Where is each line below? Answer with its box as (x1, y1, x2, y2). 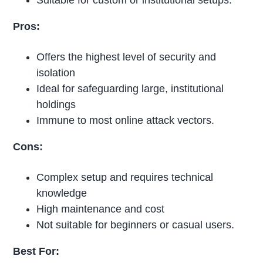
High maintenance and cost (36, 203, 165, 215)
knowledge (36, 187, 87, 199)
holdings (36, 99, 76, 111)
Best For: (13, 245, 60, 257)
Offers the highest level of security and (36, 51, 217, 63)
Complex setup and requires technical (36, 171, 214, 183)
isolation (36, 67, 76, 79)
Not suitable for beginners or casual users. (36, 218, 235, 231)
